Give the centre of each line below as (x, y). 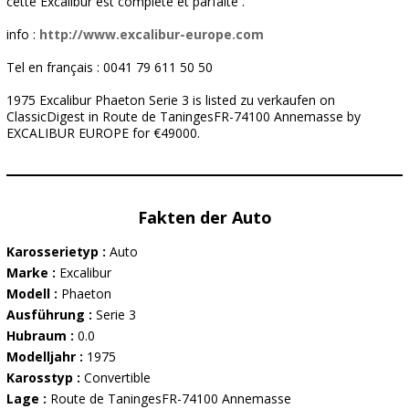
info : (23, 34)
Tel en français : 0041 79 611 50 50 (110, 67)
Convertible (117, 378)
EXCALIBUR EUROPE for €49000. (103, 133)
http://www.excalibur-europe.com (152, 34)
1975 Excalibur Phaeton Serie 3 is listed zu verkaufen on (171, 100)
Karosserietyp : (58, 252)
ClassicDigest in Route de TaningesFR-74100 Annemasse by (184, 116)
